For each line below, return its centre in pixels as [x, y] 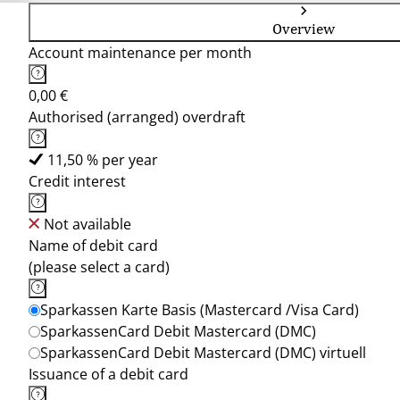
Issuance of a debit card [108, 374]
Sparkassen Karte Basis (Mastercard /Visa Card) [200, 310]
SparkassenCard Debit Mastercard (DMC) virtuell [203, 353]
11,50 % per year [103, 160]
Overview [304, 29]
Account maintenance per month [140, 53]
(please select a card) [99, 267]
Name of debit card [93, 246]
